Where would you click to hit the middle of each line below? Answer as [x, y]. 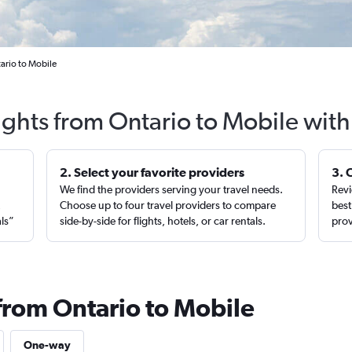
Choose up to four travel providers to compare [168, 205]
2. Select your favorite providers [152, 172]
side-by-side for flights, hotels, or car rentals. [163, 221]
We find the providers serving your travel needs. [172, 189]
